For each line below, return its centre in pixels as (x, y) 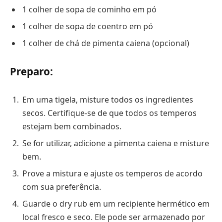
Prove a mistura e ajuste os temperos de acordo (112, 173)
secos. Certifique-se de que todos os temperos (110, 113)
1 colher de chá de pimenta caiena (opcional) (106, 43)
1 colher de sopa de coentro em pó (88, 26)
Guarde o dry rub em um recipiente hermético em (116, 203)
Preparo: (31, 72)
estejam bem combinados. (72, 126)
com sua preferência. (62, 187)
